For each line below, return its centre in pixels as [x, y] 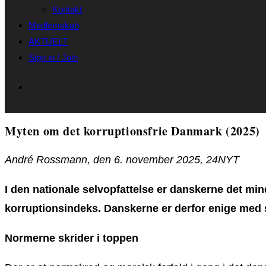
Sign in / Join [53, 57]
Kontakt [67, 9]
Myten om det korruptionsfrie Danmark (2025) [132, 131]
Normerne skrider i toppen [72, 238]
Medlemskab [54, 25]
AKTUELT [48, 41]
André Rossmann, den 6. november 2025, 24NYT [122, 159]
